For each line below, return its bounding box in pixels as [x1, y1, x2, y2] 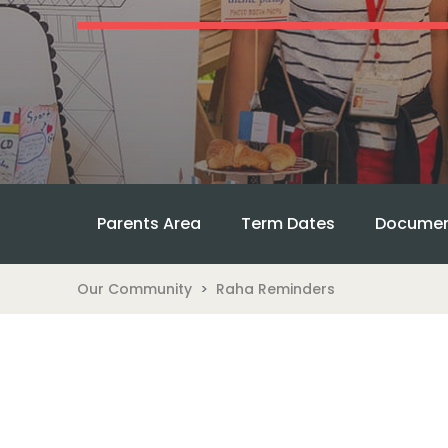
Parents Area [96, 212, 201, 235]
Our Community [76, 278, 192, 299]
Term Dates [240, 212, 335, 235]
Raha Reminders [215, 278, 335, 299]
